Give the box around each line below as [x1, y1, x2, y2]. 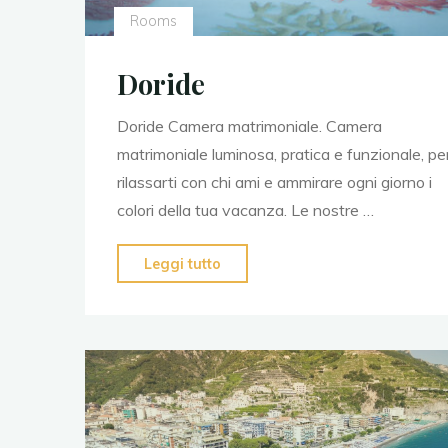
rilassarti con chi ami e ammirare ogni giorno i [116, 171, 432, 192]
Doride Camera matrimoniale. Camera [116, 115, 382, 136]
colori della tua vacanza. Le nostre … [116, 199, 374, 220]
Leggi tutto [143, 254, 221, 273]
